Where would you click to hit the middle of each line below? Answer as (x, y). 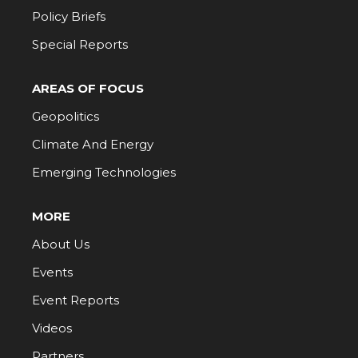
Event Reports (76, 300)
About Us (61, 245)
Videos (52, 328)
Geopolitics (66, 117)
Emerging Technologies (104, 173)
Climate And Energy (93, 145)
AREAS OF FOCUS (88, 89)
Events (52, 272)
